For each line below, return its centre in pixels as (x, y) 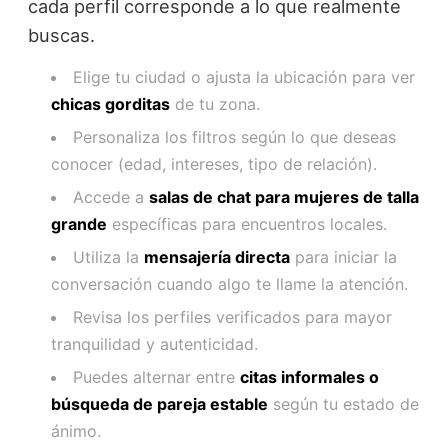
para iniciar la (343, 256)
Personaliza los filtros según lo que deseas (234, 136)
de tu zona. (214, 103)
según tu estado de (343, 403)
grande (78, 223)
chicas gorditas (110, 103)
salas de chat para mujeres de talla (283, 196)
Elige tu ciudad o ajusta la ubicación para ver (243, 76)
